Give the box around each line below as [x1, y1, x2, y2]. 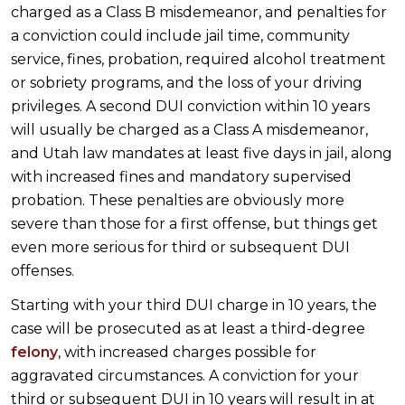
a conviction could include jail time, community [11, 27, 350, 45]
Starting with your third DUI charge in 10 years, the [11, 297, 377, 315]
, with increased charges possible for [58, 344, 316, 362]
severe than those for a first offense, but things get [11, 215, 378, 233]
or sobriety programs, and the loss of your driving [11, 74, 363, 92]
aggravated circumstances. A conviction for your [11, 367, 359, 385]
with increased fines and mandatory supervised [11, 168, 352, 186]
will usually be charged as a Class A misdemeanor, [11, 121, 368, 139]
